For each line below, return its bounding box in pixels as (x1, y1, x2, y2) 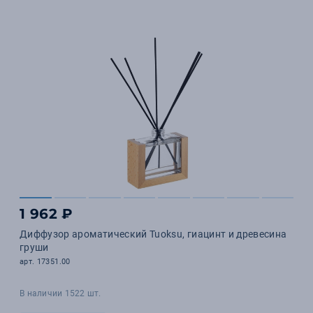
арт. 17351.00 (20, 257, 71, 266)
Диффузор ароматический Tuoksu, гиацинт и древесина (20, 228, 287, 240)
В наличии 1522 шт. (20, 289, 101, 298)
